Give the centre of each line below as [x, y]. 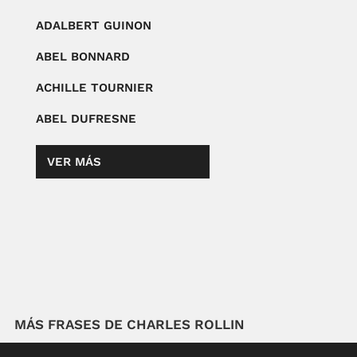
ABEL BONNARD [82, 57]
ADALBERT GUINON [93, 26]
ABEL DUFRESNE [86, 119]
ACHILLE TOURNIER [94, 88]
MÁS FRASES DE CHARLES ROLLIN [129, 325]
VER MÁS [74, 162]
